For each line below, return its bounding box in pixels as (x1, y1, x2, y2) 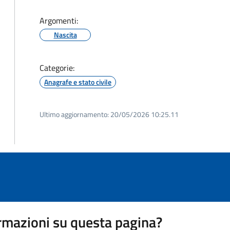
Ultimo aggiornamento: (40, 109, 109, 120)
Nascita (53, 29, 77, 40)
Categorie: (40, 62, 74, 74)
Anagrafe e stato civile (44, 76, 111, 87)
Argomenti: (40, 14, 78, 27)
